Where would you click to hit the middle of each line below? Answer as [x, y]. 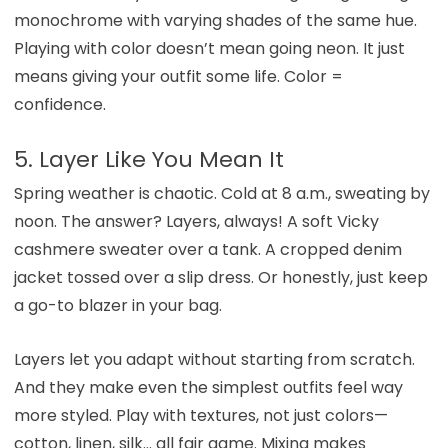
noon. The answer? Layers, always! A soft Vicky [196, 221]
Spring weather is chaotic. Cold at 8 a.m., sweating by [221, 193]
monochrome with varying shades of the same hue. [215, 20]
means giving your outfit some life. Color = [178, 76]
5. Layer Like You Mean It [148, 159]
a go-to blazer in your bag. [117, 305]
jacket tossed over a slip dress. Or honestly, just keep [220, 277]
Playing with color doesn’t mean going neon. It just [209, 48]
